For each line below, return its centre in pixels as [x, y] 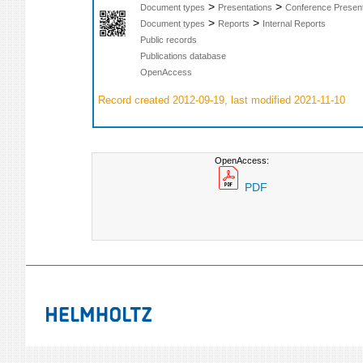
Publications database [183, 56]
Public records [169, 40]
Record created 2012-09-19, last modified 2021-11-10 [220, 100]
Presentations [245, 8]
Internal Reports [294, 24]
